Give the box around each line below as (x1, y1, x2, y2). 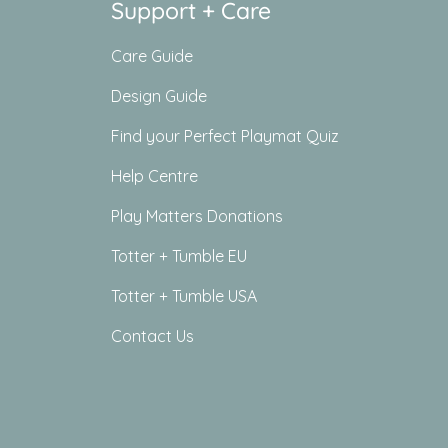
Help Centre (111, 165, 198, 186)
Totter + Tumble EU (111, 245, 247, 266)
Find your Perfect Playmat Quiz (111, 125, 339, 146)
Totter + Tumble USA (111, 285, 257, 306)
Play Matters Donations (111, 205, 283, 226)
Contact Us (111, 325, 194, 346)
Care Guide (111, 45, 193, 66)
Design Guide (111, 85, 207, 106)
